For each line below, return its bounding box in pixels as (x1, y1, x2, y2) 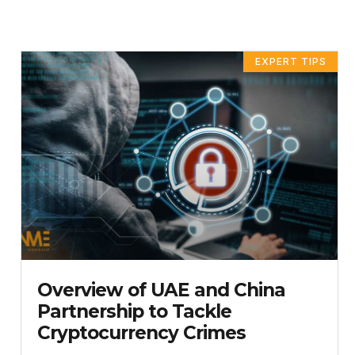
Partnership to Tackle (37, 300, 231, 323)
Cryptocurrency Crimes (37, 322, 246, 345)
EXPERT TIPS (254, 55, 326, 67)
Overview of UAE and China (37, 279, 285, 302)
